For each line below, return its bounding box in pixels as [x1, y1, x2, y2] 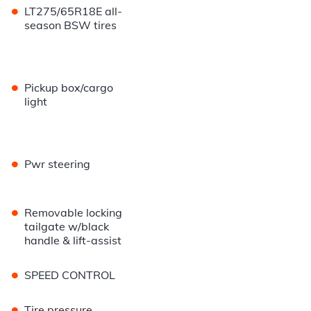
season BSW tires [24, 18, 117, 33]
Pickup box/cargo [24, 81, 114, 95]
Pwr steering [24, 157, 91, 171]
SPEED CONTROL [24, 268, 116, 283]
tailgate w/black [24, 219, 110, 234]
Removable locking [24, 205, 123, 220]
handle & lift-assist [24, 233, 122, 248]
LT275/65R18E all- [24, 4, 123, 19]
